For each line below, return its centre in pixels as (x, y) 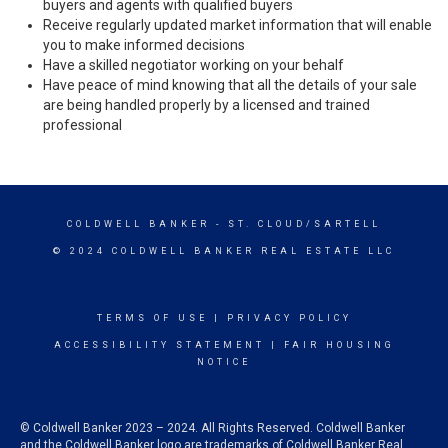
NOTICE (224, 362)
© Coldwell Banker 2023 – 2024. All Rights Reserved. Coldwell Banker (212, 428)
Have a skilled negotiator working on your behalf (193, 65)
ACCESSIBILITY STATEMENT (159, 345)
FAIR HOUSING (339, 345)
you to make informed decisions (144, 45)
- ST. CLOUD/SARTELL (295, 224)
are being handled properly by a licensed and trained (206, 105)
